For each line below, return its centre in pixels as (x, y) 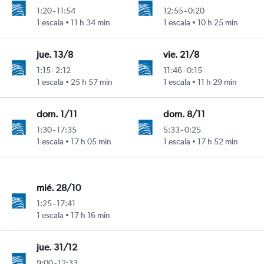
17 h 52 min (218, 142)
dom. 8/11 (184, 114)
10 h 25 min (218, 23)
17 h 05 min (91, 142)
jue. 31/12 (57, 247)
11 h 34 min (90, 23)
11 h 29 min (217, 82)
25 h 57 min (91, 82)
